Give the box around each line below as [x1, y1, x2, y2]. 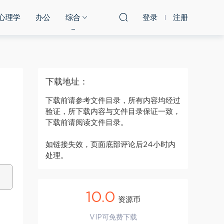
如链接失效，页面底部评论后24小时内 [45, 141, 175, 148]
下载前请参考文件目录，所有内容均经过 [45, 97, 180, 104]
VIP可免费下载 [89, 214, 137, 221]
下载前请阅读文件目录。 [45, 119, 128, 126]
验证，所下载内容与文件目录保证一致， [45, 108, 180, 115]
